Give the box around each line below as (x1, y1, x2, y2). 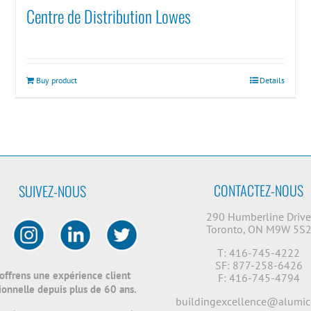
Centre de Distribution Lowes (26, 3, 192, 29)
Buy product (36, 75, 78, 86)
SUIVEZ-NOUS (18, 180, 86, 202)
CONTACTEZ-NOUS (214, 180, 304, 201)
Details (259, 75, 285, 86)
